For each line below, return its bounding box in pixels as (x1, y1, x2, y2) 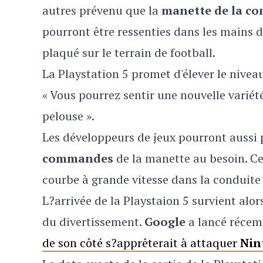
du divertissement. (42, 214, 144, 230)
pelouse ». (42, 108, 95, 124)
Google (144, 214, 186, 230)
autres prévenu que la (42, 2, 161, 18)
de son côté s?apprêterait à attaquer (42, 235, 240, 251)
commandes (42, 150, 113, 166)
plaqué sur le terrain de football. (42, 45, 215, 60)
